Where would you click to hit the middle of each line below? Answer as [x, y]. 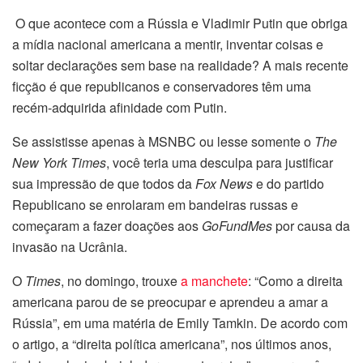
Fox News [224, 184]
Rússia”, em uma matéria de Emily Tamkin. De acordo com [180, 323]
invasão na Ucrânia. [70, 247]
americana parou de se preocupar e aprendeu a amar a [170, 302]
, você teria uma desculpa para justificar [220, 163]
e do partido [288, 184]
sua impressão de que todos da [104, 184]
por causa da [311, 226]
